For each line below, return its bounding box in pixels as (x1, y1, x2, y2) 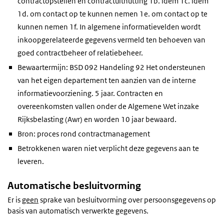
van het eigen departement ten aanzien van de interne (17, 75, 196, 85)
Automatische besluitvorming (7, 179, 141, 192)
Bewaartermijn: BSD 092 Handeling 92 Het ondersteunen (17, 62, 205, 72)
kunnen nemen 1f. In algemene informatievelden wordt (17, 21, 200, 31)
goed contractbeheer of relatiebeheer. (17, 47, 143, 57)
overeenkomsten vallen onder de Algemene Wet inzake (17, 101, 199, 111)
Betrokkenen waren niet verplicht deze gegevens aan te (17, 143, 199, 153)
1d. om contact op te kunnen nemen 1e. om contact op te (17, 8, 207, 18)
